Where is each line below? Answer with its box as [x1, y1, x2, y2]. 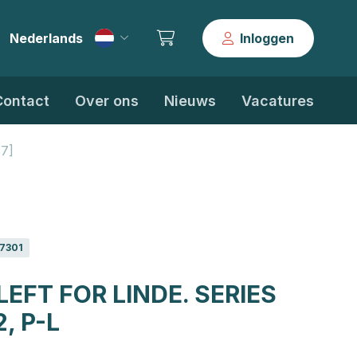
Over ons [75, 92, 139, 109]
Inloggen [240, 30, 294, 46]
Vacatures [241, 92, 314, 109]
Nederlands [10, 30, 83, 46]
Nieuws [164, 92, 216, 109]
